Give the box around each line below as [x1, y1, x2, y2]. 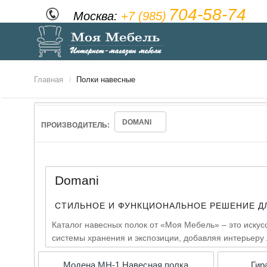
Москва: [73, 9, 121, 23]
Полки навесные [76, 75, 135, 84]
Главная [34, 75, 63, 84]
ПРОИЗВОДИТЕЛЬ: [41, 121, 110, 129]
